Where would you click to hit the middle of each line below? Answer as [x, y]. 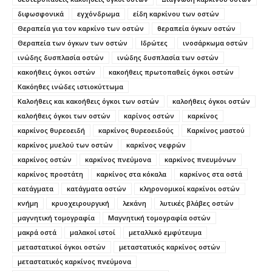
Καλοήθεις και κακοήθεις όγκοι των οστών [88, 101]
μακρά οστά [37, 232]
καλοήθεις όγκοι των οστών [64, 115]
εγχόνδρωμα [98, 13]
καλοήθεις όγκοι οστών [211, 101]
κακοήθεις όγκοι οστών [56, 72]
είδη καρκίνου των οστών [176, 13]
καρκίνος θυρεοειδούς [136, 130]
